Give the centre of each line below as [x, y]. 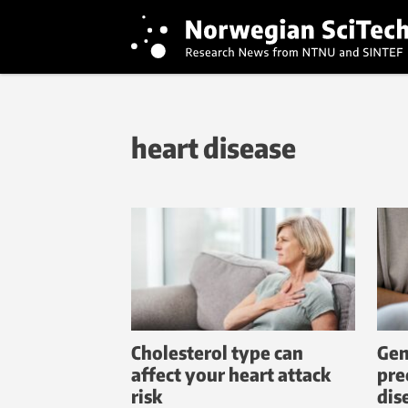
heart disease [214, 148]
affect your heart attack [231, 374]
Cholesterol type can [217, 352]
